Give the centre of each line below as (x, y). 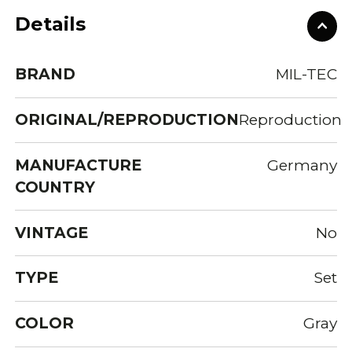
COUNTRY (55, 187)
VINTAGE (52, 233)
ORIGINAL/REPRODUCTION (127, 119)
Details (51, 24)
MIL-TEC (306, 75)
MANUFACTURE (79, 165)
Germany (302, 165)
